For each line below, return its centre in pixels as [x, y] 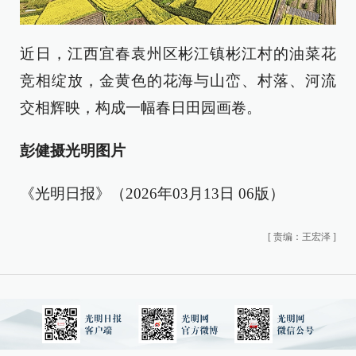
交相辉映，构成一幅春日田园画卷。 [141, 108]
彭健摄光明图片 [73, 151]
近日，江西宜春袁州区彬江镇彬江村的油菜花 [178, 54]
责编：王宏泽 [302, 237]
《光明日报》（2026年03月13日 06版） [152, 194]
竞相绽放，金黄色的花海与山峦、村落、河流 [178, 81]
